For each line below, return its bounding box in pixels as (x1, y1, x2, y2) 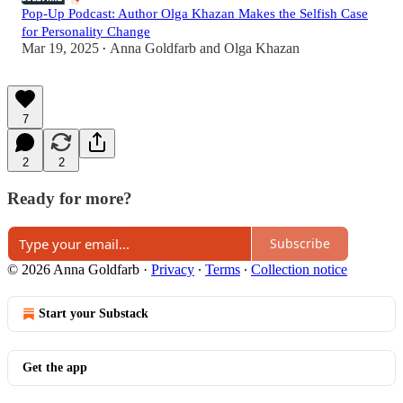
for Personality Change (22, 24, 150, 40)
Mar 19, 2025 (22, 40, 99, 57)
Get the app (22, 360, 87, 374)
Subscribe (270, 235, 330, 253)
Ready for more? (7, 189, 132, 209)
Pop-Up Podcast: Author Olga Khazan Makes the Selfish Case (22, 6, 368, 22)
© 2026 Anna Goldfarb (7, 261, 139, 277)
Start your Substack (39, 306, 148, 320)
